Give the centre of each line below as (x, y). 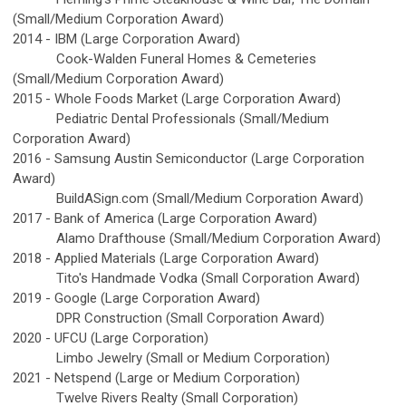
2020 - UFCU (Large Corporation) (111, 338)
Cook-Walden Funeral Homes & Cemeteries (164, 58)
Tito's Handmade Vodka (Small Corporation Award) (188, 278)
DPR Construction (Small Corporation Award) (170, 318)
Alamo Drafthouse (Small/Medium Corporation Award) (197, 238)
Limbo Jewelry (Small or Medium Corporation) (171, 358)
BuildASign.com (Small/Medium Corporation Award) (188, 198)
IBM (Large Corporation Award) (147, 39)
